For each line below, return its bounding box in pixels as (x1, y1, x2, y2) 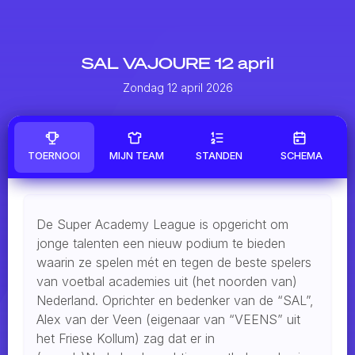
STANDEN (196, 149, 243, 162)
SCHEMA (281, 149, 323, 162)
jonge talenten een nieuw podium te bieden (36, 235, 285, 252)
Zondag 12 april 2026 (122, 81, 233, 95)
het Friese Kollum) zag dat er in (36, 330, 215, 347)
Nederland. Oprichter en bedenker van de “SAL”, (36, 292, 314, 309)
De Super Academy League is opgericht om (36, 216, 288, 233)
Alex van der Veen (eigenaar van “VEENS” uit (36, 311, 300, 328)
